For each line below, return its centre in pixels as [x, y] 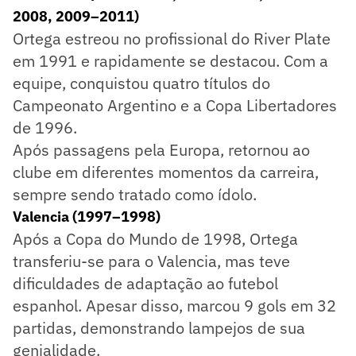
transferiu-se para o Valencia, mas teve [151, 261]
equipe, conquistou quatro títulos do [141, 83]
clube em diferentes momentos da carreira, [166, 172]
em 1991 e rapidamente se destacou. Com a [170, 60]
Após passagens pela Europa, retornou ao [161, 149]
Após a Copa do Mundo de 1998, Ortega [155, 238]
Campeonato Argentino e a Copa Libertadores [175, 105]
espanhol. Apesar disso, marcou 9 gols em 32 [174, 305]
